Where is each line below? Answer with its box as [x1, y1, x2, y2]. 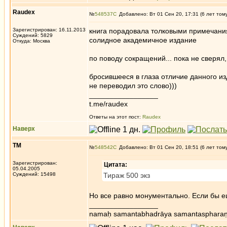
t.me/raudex [89, 100, 128, 108]
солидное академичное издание [89, 36, 197, 44]
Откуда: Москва [13, 38, 50, 44]
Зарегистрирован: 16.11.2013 [13, 27, 86, 32]
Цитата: [104, 161, 127, 168]
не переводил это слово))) [89, 82, 177, 90]
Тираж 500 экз [103, 171, 150, 179]
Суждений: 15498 [13, 171, 56, 177]
